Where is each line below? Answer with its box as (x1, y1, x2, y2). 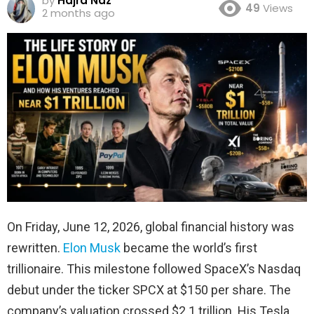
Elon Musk (63, 240, 121, 255)
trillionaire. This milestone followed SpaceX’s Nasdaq (7, 261, 301, 276)
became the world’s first (121, 240, 257, 255)
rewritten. (7, 240, 63, 255)
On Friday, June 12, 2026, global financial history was (7, 219, 294, 234)
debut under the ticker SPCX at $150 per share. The (7, 282, 291, 297)
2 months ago (42, 5, 115, 20)
